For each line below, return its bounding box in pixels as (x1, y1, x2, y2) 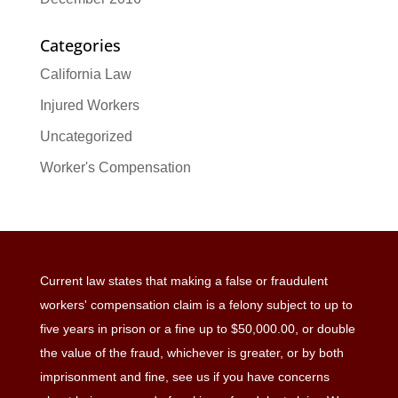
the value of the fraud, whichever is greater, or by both (39, 346, 344, 360)
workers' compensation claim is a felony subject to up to (39, 298, 353, 312)
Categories (39, 35, 121, 56)
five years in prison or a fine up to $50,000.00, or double (39, 322, 355, 336)
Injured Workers (39, 98, 139, 113)
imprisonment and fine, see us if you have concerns (39, 370, 330, 384)
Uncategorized (39, 129, 132, 144)
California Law (39, 67, 131, 82)
